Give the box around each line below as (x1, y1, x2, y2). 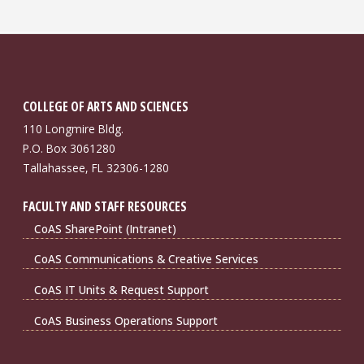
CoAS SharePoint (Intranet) (33, 220, 176, 236)
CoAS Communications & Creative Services (33, 251, 258, 267)
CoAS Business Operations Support (33, 312, 218, 328)
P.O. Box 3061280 (22, 140, 115, 156)
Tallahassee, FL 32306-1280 (22, 159, 169, 175)
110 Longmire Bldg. (22, 120, 123, 136)
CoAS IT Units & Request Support (33, 282, 209, 298)
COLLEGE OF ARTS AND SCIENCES (22, 97, 188, 115)
